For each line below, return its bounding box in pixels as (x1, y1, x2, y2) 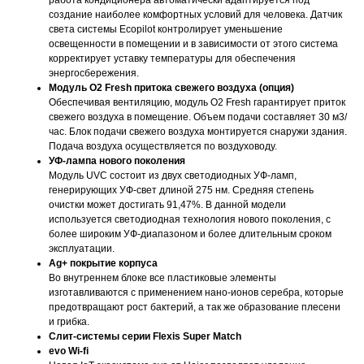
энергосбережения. (49, 67, 139, 79)
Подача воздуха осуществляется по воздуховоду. (49, 140, 277, 152)
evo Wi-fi (49, 344, 89, 357)
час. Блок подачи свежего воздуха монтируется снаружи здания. (49, 125, 347, 137)
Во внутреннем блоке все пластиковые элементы (49, 271, 276, 284)
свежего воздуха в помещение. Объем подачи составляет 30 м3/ (49, 110, 347, 123)
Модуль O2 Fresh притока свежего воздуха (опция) (49, 81, 294, 93)
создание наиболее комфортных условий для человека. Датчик (49, 8, 342, 20)
